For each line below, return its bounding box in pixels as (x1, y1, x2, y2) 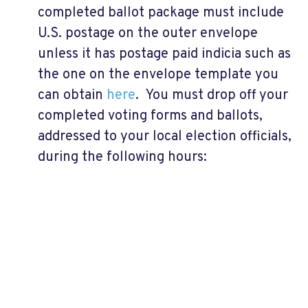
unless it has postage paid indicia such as (38, 45, 291, 63)
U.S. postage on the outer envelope (38, 24, 258, 43)
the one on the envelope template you (38, 65, 278, 84)
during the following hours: (38, 148, 210, 166)
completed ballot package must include (38, 3, 284, 22)
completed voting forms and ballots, (38, 107, 263, 125)
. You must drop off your (135, 86, 288, 104)
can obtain (38, 86, 107, 104)
